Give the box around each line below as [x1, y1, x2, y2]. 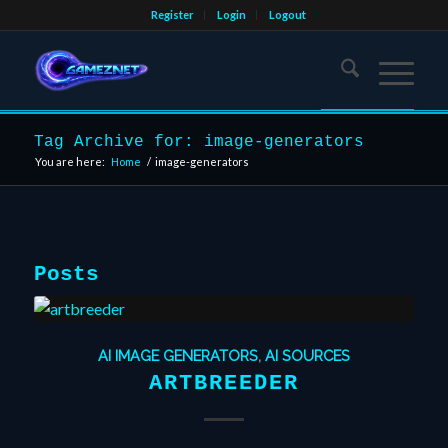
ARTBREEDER [148, 370, 299, 396]
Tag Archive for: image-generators [33, 133, 364, 151]
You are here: [34, 155, 105, 168]
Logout [269, 8, 307, 21]
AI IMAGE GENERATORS [97, 347, 258, 364]
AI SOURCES [264, 347, 350, 364]
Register [151, 8, 195, 21]
